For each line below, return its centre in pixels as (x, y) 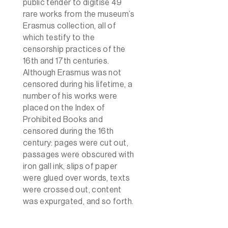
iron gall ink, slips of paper (70, 166)
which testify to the (59, 37)
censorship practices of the (74, 49)
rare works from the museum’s (78, 14)
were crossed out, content (72, 190)
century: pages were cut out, (75, 143)
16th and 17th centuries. (66, 61)
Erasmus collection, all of (69, 26)
